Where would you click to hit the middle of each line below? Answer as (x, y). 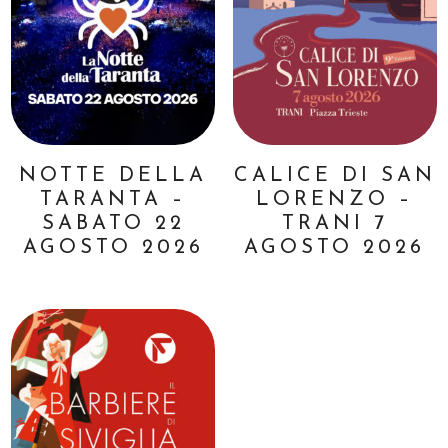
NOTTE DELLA (113, 176)
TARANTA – (113, 200)
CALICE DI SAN (334, 176)
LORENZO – (335, 200)
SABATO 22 (113, 224)
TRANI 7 (334, 224)
